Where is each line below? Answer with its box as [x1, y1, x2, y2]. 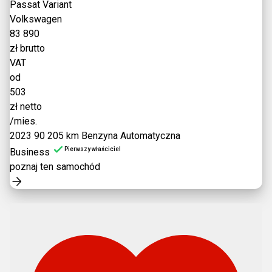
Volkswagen [10, 13, 62, 25]
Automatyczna [120, 130, 180, 141]
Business [10, 146, 50, 158]
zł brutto [10, 42, 45, 54]
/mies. [10, 115, 37, 127]
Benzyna [81, 130, 118, 141]
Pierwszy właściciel [64, 146, 121, 152]
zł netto [10, 101, 42, 112]
